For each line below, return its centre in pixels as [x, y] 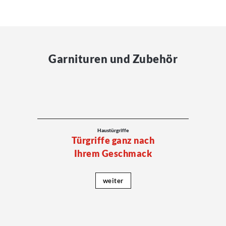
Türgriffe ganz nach [113, 140]
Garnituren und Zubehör [113, 59]
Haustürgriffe [113, 130]
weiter [113, 181]
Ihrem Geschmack [113, 154]
